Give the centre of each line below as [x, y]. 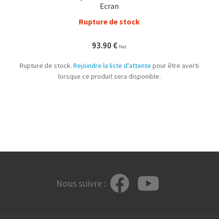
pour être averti [175, 65]
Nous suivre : [81, 184]
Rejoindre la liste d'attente [112, 65]
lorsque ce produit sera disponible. [109, 76]
